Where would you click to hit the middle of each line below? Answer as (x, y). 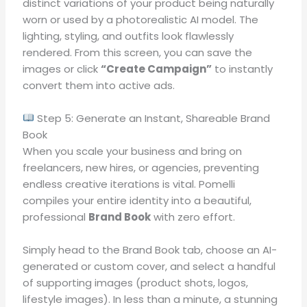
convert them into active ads (98, 85)
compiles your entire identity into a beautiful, (137, 200)
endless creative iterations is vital (109, 184)
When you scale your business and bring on (133, 151)
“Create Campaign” (157, 69)
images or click (62, 69)
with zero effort (192, 217)
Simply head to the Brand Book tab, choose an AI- (150, 249)
